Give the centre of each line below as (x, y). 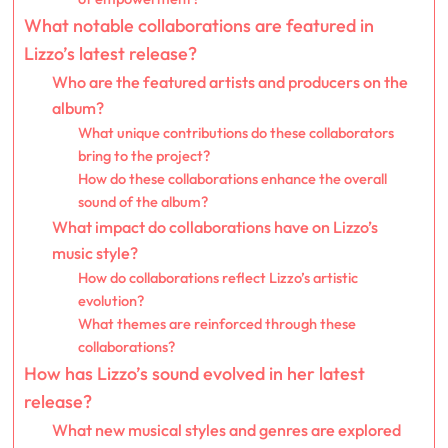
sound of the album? (142, 202)
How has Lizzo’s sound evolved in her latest (194, 374)
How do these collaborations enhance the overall (232, 179)
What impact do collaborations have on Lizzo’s (215, 227)
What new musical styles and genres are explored (227, 430)
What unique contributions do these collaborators (235, 133)
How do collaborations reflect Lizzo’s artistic (217, 278)
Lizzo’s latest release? (110, 54)
